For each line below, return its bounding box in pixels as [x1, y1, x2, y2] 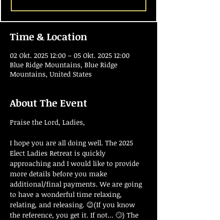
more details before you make [10, 169, 109, 178]
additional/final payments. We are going [10, 179, 144, 189]
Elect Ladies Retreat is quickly [10, 148, 108, 158]
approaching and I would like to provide [10, 159, 141, 168]
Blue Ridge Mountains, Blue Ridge [10, 60, 117, 69]
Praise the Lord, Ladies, [10, 117, 85, 127]
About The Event [10, 96, 87, 110]
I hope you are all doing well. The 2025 [10, 138, 135, 147]
